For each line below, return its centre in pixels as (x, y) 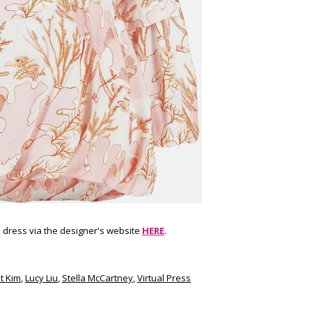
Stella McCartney (97, 278)
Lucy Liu (41, 278)
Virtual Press (164, 278)
